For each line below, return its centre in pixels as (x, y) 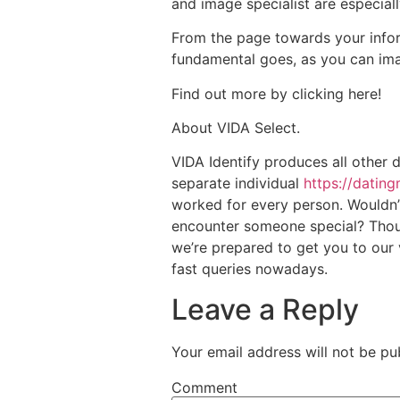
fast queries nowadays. (250, 269)
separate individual (237, 183)
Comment (204, 387)
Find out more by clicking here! (276, 93)
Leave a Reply (265, 309)
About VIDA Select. (236, 127)
